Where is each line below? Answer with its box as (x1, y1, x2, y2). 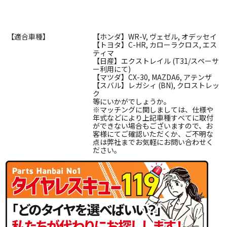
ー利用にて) (93, 63, 131, 74)
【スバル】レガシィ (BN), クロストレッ (93, 80, 219, 90)
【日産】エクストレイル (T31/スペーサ (93, 55, 219, 66)
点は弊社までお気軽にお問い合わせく (93, 136, 213, 147)
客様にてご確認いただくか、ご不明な (93, 128, 213, 139)
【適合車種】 (7, 31, 50, 42)
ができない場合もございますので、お (93, 120, 213, 131)
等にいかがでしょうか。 (93, 96, 171, 106)
